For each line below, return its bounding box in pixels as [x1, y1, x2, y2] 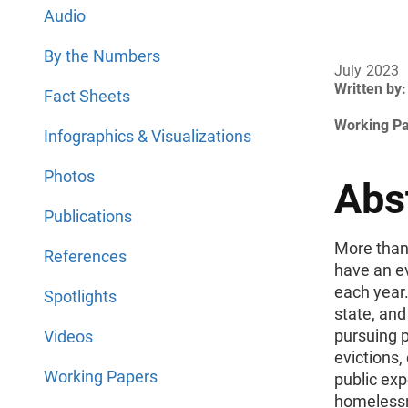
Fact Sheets [44, 87, 130, 106]
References [44, 247, 127, 266]
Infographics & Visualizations [44, 127, 251, 146]
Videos [44, 327, 93, 346]
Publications [44, 207, 132, 226]
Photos [44, 167, 95, 186]
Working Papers [44, 367, 158, 386]
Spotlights [44, 287, 117, 306]
